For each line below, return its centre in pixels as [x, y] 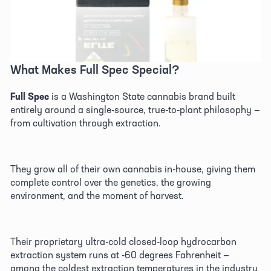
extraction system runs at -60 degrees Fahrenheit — [120, 254]
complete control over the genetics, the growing [111, 182]
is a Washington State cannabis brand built [142, 96]
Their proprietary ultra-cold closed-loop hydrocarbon [123, 241]
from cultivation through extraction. [87, 122]
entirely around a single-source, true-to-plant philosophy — [135, 109]
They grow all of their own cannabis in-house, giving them [133, 168]
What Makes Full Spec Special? [96, 69]
